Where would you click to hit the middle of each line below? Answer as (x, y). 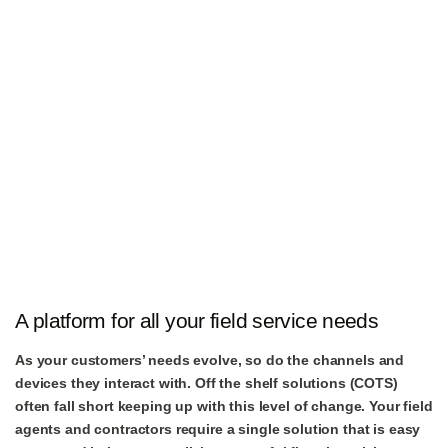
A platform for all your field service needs (197, 320)
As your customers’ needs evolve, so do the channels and (210, 360)
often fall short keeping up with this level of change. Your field (224, 406)
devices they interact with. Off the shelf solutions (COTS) (206, 383)
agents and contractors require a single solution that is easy (218, 429)
